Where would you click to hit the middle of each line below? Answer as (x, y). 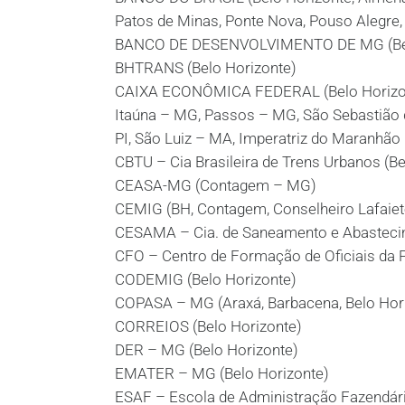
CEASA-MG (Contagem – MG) (216, 185)
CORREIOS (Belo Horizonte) (208, 326)
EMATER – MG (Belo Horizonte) (222, 373)
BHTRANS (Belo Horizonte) (206, 68)
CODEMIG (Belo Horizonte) (206, 279)
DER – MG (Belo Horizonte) (207, 350)
